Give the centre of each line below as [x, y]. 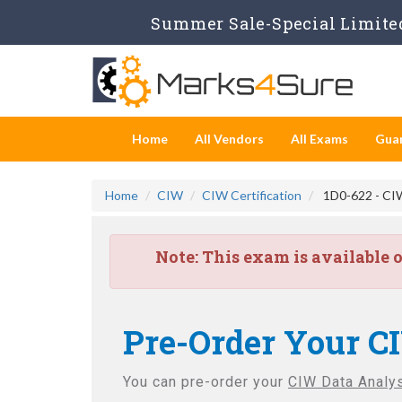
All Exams [319, 139]
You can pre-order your [205, 382]
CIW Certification [252, 195]
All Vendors [229, 139]
